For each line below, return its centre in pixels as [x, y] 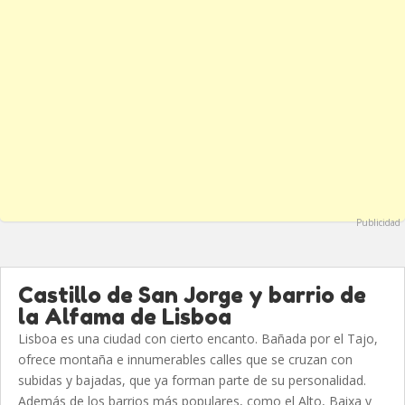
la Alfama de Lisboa [125, 317]
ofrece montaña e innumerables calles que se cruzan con [185, 359]
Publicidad [378, 222]
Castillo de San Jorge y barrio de [192, 295]
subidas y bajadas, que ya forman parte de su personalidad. [192, 380]
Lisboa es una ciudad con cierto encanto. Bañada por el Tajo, [198, 339]
